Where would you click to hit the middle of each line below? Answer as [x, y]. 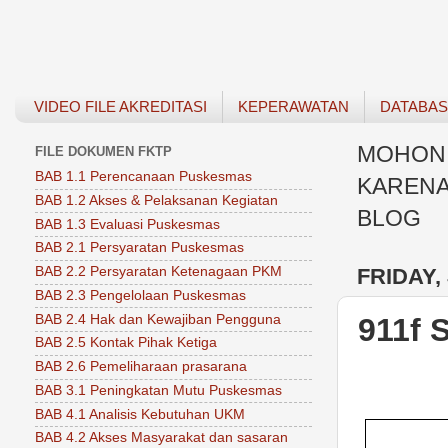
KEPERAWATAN [293, 107]
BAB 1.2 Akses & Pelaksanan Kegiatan [156, 200]
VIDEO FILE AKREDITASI [120, 107]
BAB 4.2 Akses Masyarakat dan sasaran [161, 438]
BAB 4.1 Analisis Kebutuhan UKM [140, 414]
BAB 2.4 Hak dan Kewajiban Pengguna [158, 319]
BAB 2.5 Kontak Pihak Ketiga [126, 343]
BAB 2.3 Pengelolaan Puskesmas [140, 295]
